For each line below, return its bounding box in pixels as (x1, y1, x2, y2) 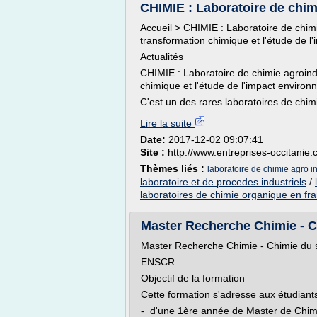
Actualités (140, 51, 183, 62)
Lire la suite (140, 117, 195, 129)
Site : (140, 146, 168, 158)
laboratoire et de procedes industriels (140, 176, 306, 188)
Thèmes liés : (140, 163, 207, 174)
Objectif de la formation (141, 272, 245, 284)
